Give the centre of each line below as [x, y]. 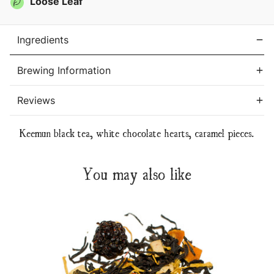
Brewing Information [64, 71]
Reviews [36, 101]
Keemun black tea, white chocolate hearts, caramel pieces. [137, 133]
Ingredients [43, 40]
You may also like [137, 173]
